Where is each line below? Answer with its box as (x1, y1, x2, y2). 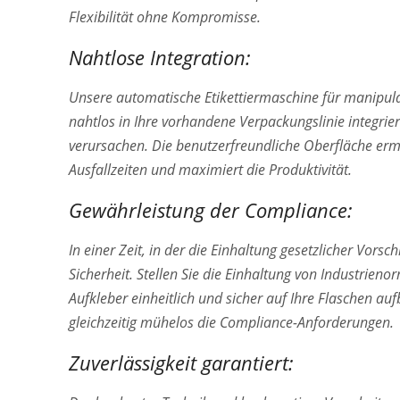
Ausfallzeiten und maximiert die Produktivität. (69, 159, 352, 179)
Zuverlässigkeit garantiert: (69, 348, 294, 376)
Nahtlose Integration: (69, 43, 251, 71)
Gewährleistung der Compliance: (69, 196, 353, 223)
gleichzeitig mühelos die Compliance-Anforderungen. (69, 312, 394, 332)
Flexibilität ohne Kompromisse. (69, 6, 261, 27)
